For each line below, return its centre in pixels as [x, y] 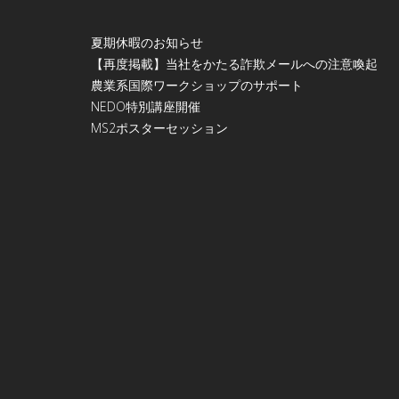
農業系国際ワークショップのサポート [197, 85]
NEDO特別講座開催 [146, 106]
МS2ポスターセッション [159, 127]
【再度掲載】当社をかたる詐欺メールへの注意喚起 [234, 63]
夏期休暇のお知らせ [147, 42]
